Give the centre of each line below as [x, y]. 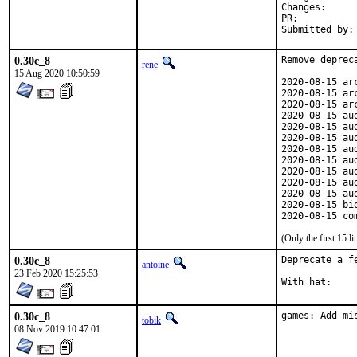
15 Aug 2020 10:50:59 [57, 73]
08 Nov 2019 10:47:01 [57, 329]
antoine [155, 265]
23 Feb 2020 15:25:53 [56, 273]
